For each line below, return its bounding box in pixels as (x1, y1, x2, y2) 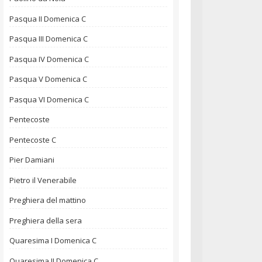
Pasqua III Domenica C (9, 33, 88, 44)
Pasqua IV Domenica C (9, 53, 89, 64)
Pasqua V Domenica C (9, 74, 87, 85)
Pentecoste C (9, 134, 56, 145)
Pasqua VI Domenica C (9, 94, 89, 105)
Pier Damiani (9, 154, 54, 166)
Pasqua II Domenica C (9, 13, 86, 24)
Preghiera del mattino (9, 195, 86, 206)
